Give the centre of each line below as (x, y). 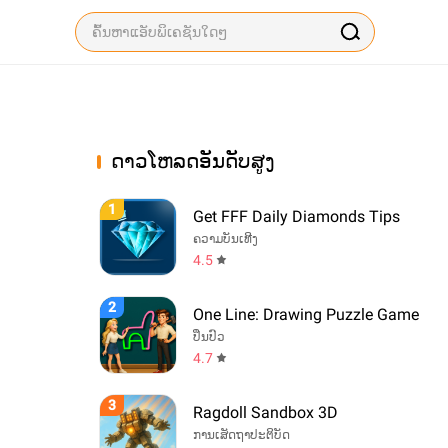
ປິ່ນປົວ (209, 336)
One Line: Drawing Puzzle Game (306, 314)
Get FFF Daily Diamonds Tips (296, 216)
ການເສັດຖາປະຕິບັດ (241, 434)
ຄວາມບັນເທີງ (225, 238)
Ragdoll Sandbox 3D (265, 412)
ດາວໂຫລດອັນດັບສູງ (193, 161)
